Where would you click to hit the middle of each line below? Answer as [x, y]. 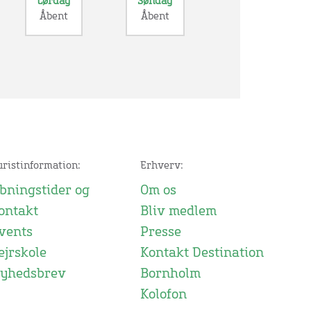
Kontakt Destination [202, 254]
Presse [160, 233]
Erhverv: [161, 166]
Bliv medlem [178, 212]
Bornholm [170, 275]
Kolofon [163, 295]
